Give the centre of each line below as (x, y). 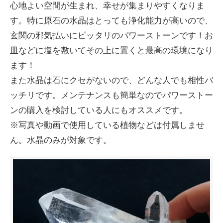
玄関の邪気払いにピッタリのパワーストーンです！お (111, 35)
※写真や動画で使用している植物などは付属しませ (107, 125)
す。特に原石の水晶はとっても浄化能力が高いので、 (111, 20)
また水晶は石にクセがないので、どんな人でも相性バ (111, 80)
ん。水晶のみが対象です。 (61, 140)
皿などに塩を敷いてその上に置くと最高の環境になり (111, 50)
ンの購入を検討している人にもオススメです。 (99, 110)
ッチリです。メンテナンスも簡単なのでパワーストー (111, 95)
